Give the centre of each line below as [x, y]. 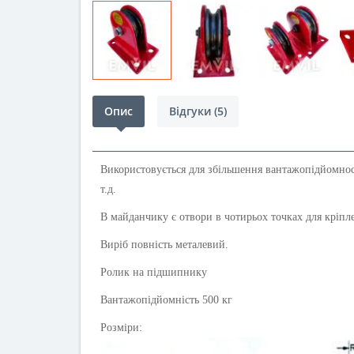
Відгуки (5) [198, 111]
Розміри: [121, 328]
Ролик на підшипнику [155, 272]
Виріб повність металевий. [164, 245]
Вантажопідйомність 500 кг [166, 300]
